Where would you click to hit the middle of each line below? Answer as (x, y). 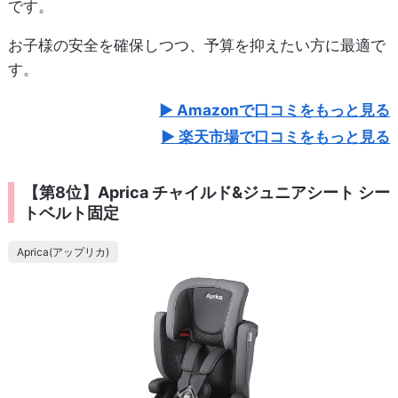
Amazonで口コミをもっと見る (284, 110)
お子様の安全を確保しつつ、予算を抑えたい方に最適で (196, 45)
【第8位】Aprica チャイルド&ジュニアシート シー (206, 192)
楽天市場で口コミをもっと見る (285, 136)
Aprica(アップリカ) (63, 251)
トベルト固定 (71, 212)
